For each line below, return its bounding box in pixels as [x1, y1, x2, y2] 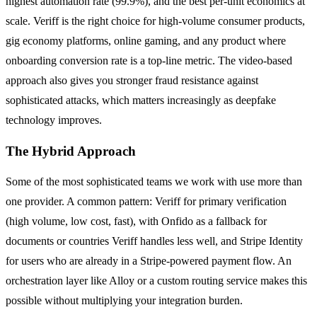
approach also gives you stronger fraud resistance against [6, 74, 258, 86]
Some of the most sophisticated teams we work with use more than [6, 175, 302, 188]
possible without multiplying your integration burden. [6, 294, 243, 307]
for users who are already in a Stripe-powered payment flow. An [6, 255, 292, 267]
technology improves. [6, 113, 102, 126]
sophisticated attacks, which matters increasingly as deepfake [6, 93, 276, 106]
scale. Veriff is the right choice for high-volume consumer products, [6, 14, 305, 27]
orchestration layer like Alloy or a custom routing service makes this [6, 275, 307, 287]
